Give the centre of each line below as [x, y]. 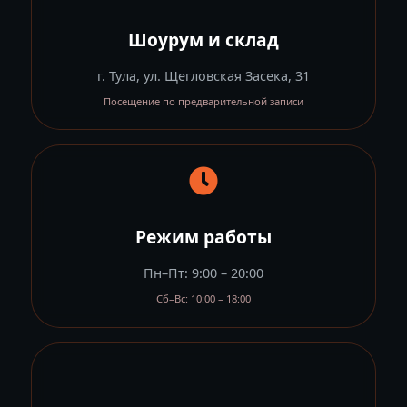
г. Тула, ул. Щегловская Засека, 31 [203, 76]
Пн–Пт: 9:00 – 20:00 [203, 273]
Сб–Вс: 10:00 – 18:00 [203, 299]
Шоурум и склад [203, 39]
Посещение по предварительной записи [203, 102]
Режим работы [203, 236]
